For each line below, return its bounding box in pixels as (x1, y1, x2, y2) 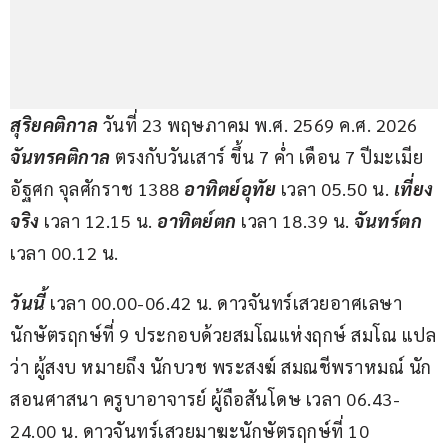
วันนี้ (10, 291, 50, 315)
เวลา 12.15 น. (39, 209, 157, 233)
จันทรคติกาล (10, 145, 115, 169)
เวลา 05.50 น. (276, 177, 394, 201)
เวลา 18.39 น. (236, 209, 354, 233)
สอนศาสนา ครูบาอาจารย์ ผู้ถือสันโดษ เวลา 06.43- (10, 387, 400, 411)
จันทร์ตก (354, 209, 422, 233)
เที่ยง (393, 177, 434, 201)
